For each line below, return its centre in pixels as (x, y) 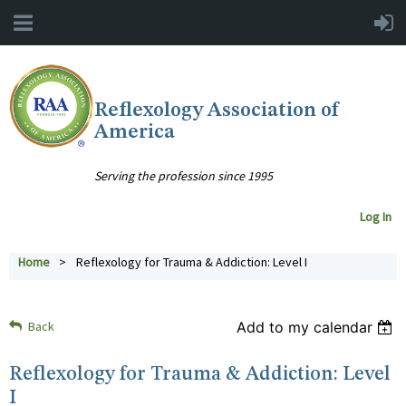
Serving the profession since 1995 (184, 176)
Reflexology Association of (217, 111)
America (135, 132)
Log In (378, 217)
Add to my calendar (305, 328)
